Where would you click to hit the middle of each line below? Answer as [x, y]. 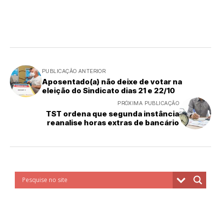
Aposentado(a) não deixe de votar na [112, 81]
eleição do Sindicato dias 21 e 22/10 [109, 90]
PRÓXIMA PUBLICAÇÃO [148, 103]
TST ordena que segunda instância [112, 113]
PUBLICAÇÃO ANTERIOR [74, 71]
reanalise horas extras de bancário [113, 122]
